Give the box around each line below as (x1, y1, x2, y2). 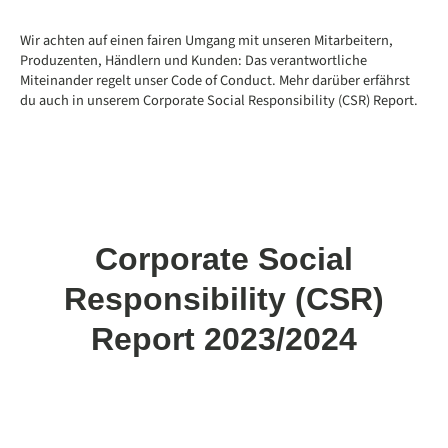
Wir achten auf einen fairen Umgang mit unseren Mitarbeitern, (20, 29, 393, 51)
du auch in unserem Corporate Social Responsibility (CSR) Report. (20, 89, 418, 111)
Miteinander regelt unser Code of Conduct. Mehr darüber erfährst (20, 69, 410, 91)
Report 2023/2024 (91, 320, 357, 357)
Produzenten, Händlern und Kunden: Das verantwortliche (20, 49, 367, 71)
